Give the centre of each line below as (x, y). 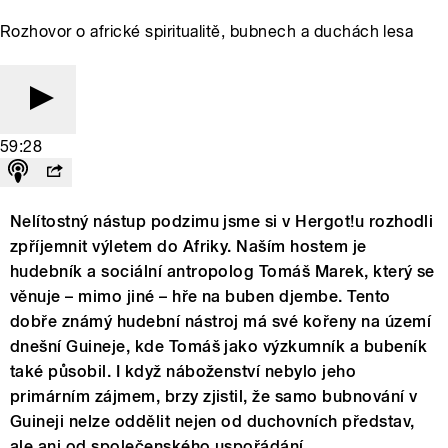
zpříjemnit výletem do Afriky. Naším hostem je (188, 247)
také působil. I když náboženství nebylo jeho (183, 372)
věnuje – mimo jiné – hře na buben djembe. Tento (200, 297)
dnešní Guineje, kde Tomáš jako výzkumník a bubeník (219, 347)
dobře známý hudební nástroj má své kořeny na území (221, 322)
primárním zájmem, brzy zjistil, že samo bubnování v (214, 397)
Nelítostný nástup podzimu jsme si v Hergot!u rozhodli (222, 222)
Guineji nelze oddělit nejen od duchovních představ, (212, 422)
